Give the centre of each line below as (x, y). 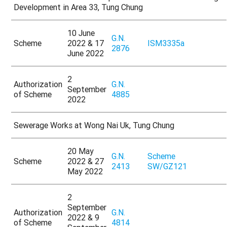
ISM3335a (166, 43)
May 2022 (85, 172)
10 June (81, 33)
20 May (81, 151)
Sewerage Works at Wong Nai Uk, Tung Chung (94, 125)
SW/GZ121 (167, 166)
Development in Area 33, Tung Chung (79, 7)
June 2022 (86, 53)
